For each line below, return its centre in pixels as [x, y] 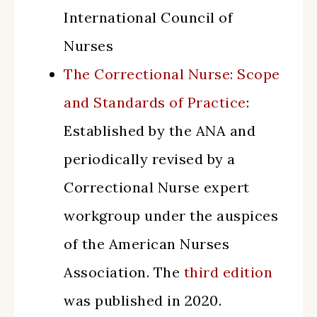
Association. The [124, 272]
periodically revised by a [150, 159]
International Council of [148, 17]
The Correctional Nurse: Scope [172, 74]
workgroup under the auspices [171, 215]
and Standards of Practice [155, 102]
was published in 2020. [143, 300]
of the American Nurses [146, 244]
